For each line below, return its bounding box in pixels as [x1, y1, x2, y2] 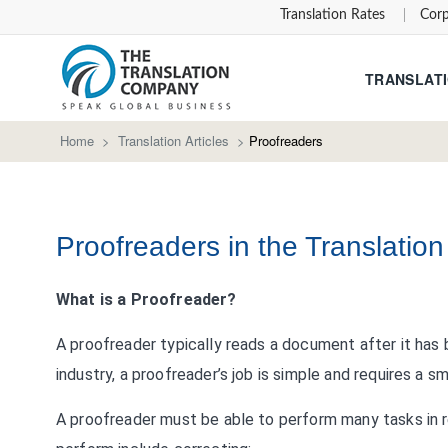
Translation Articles [118, 131, 229, 150]
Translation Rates [280, 8, 386, 22]
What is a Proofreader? [56, 290, 237, 309]
